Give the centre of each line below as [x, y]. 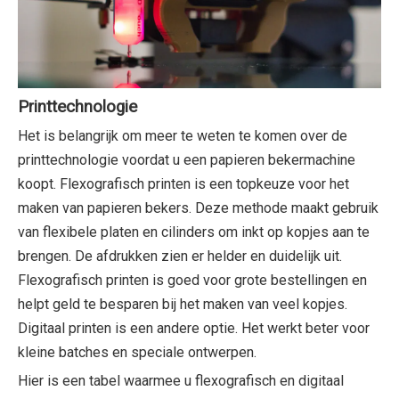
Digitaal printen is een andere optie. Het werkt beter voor [194, 328]
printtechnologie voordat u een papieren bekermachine [187, 159]
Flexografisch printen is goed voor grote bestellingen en [192, 280]
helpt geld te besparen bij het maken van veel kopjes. [183, 304]
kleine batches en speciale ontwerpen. [137, 352]
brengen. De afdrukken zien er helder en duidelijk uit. [180, 256]
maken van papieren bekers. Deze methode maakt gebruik [198, 208]
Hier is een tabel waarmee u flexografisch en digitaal [181, 380]
